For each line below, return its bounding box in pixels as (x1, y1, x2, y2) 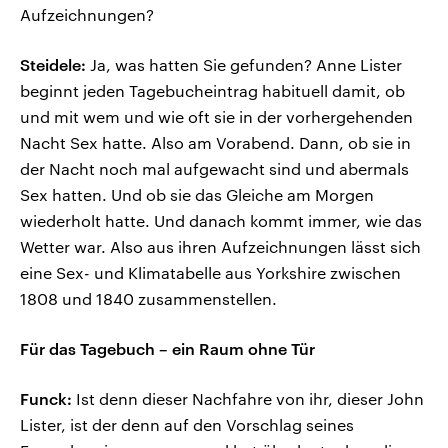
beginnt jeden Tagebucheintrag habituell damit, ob (20, 81, 405, 101)
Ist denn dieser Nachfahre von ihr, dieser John (72, 389, 424, 409)
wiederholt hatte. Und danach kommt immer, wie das (20, 211, 422, 231)
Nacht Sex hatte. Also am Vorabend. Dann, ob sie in (20, 133, 411, 153)
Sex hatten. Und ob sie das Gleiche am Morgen (20, 185, 374, 205)
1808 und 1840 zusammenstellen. (20, 289, 277, 309)
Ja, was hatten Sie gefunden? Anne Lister (86, 55, 402, 75)
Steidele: (20, 55, 86, 75)
